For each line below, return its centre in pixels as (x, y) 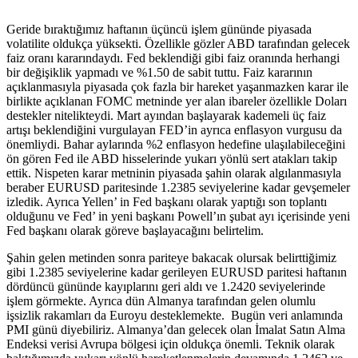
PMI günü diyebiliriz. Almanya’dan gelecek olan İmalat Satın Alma (176, 329)
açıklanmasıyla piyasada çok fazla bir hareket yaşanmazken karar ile (177, 86)
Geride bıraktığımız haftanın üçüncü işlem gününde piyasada (159, 29)
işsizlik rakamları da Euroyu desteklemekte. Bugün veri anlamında (175, 315)
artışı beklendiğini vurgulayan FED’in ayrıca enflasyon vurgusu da (174, 129)
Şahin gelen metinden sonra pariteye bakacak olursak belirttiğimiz (171, 257)
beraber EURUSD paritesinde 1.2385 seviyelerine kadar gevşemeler (178, 187)
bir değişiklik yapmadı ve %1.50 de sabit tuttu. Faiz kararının (159, 72)
